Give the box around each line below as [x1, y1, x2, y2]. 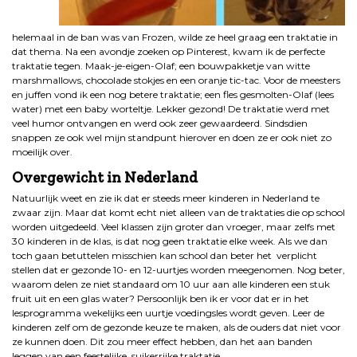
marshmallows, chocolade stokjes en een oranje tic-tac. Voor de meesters [12, 74, 340, 87]
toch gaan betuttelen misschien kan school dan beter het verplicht [12, 249, 317, 262]
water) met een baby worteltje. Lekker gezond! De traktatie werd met [12, 103, 330, 116]
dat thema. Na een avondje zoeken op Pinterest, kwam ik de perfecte [12, 45, 325, 58]
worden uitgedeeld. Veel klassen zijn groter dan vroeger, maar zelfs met [12, 221, 335, 233]
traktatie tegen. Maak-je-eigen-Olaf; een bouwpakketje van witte [12, 60, 310, 73]
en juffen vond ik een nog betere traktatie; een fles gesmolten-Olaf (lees [12, 88, 334, 101]
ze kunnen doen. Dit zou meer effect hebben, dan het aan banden [12, 335, 312, 348]
